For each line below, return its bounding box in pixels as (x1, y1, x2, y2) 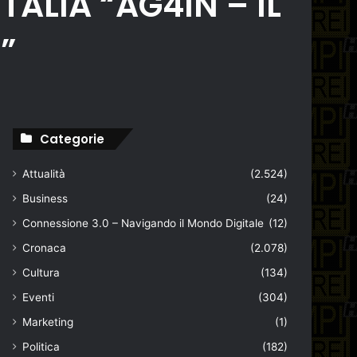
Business (22, 192, 69, 205)
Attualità (22, 167, 66, 180)
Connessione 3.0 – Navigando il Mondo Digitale (22, 217, 265, 229)
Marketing (22, 316, 74, 328)
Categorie (40, 131, 105, 147)
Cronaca (22, 241, 67, 254)
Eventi (22, 291, 55, 304)
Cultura (22, 266, 61, 279)
